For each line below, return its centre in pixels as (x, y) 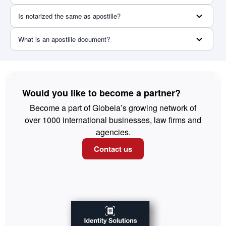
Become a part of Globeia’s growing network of (113, 107)
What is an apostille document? (64, 39)
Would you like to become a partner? (101, 93)
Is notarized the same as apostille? (69, 16)
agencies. (113, 132)
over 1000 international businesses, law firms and (113, 120)
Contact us (113, 149)
